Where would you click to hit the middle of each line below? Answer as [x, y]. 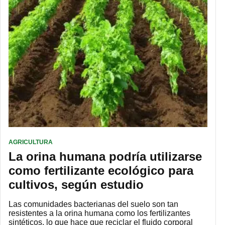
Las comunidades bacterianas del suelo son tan [93, 204]
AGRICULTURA [31, 142]
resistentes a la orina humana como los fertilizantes [99, 213]
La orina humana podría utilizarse [105, 156]
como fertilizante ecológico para [101, 170]
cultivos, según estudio [76, 184]
